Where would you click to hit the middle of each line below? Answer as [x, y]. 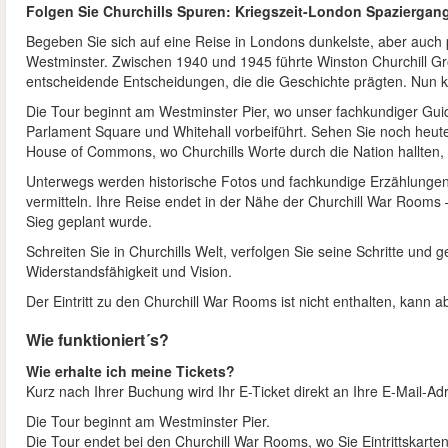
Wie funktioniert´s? [97, 340]
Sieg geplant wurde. [89, 221]
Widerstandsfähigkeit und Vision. [129, 271]
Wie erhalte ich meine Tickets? [130, 371]
